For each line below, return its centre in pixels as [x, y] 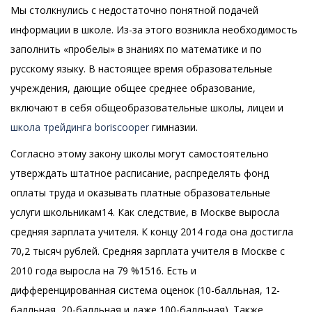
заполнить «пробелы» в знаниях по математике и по [136, 49]
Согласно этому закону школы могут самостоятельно [140, 154]
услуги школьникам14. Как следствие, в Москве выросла [145, 212]
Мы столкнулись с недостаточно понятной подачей [134, 10]
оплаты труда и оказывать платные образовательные [140, 193]
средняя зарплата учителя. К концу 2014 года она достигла [152, 232]
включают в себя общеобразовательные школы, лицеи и [147, 108]
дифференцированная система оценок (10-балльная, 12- [145, 290]
